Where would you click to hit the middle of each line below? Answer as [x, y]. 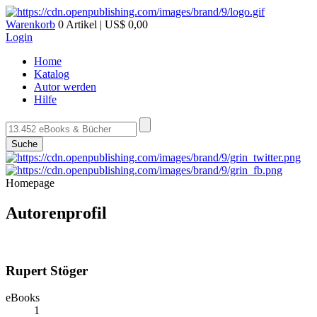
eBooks [23, 298]
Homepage [30, 183]
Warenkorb [30, 24]
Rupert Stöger [47, 270]
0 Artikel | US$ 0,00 [102, 24]
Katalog [52, 74]
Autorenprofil [56, 213]
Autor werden [65, 87]
